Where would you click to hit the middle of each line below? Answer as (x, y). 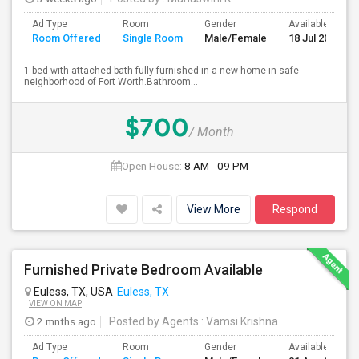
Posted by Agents (154, 321)
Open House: (151, 166)
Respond (295, 209)
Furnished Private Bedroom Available (143, 270)
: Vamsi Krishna (238, 321)
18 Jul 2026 (315, 38)
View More (214, 209)
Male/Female (236, 38)
